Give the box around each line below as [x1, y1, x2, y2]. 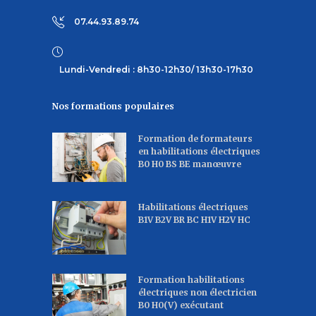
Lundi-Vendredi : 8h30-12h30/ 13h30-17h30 [59, 64, 253, 75]
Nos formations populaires [52, 101, 174, 112]
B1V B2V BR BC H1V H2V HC [138, 214, 250, 226]
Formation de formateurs [138, 133, 253, 145]
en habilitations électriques [138, 146, 260, 157]
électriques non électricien [138, 287, 257, 298]
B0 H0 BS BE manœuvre [138, 159, 241, 170]
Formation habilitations [138, 274, 245, 286]
